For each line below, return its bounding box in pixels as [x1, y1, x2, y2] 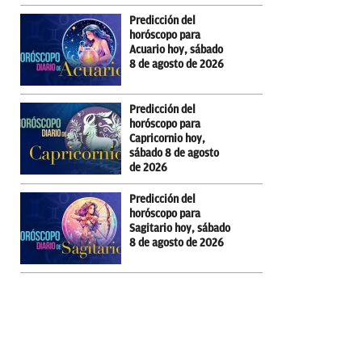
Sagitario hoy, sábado [129, 221, 230, 234]
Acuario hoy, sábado [129, 43, 223, 56]
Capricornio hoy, [129, 132, 205, 145]
